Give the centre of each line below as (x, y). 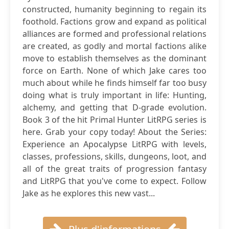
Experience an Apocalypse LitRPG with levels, (114, 144)
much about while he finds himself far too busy (114, 83)
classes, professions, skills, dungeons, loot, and (114, 156)
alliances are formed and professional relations (114, 34)
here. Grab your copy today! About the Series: (114, 132)
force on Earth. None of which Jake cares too (114, 71)
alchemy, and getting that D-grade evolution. (114, 107)
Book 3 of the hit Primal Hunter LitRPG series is (114, 120)
